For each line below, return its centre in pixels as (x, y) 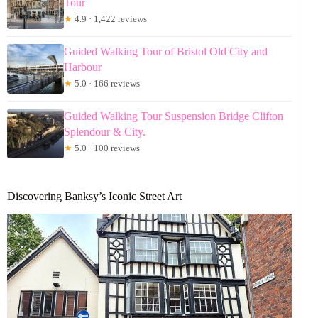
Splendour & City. (105, 132)
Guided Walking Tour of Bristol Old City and (166, 51)
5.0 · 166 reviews (106, 83)
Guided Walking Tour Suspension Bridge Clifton (174, 116)
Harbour (83, 67)
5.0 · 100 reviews (106, 148)
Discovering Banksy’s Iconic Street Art (94, 196)
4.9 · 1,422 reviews (110, 19)
